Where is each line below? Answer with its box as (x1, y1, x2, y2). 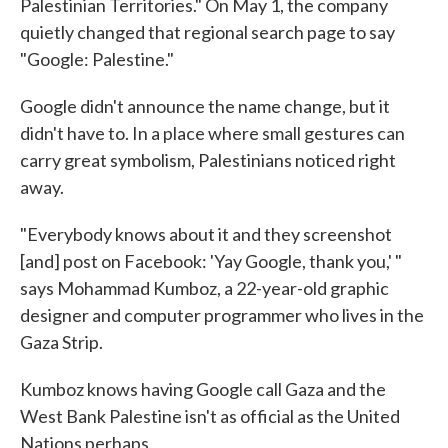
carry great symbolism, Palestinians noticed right (20, 149, 396, 172)
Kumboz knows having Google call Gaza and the (20, 378, 386, 401)
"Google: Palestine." (20, 48, 174, 71)
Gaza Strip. (20, 331, 103, 354)
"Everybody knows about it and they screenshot (20, 223, 392, 246)
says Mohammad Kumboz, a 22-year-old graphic (20, 277, 389, 300)
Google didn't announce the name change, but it (20, 95, 390, 118)
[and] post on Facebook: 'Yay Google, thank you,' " (20, 250, 402, 273)
